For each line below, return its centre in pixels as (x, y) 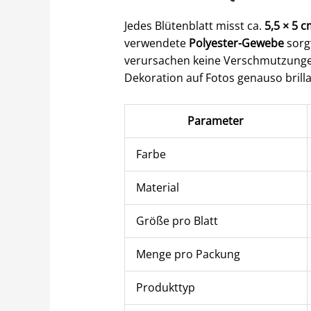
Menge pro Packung (188, 254)
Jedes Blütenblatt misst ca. (194, 25)
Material (157, 188)
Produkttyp (165, 288)
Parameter (216, 121)
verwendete (156, 43)
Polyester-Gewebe (236, 43)
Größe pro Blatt (177, 221)
